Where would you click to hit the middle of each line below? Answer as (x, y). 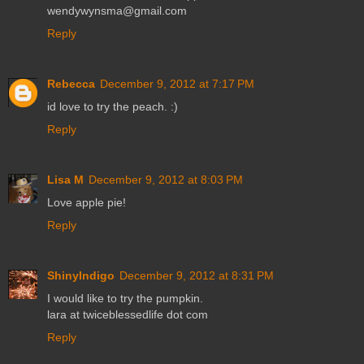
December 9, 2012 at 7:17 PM (177, 84)
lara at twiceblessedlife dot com (128, 315)
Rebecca (71, 84)
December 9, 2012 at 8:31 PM (197, 276)
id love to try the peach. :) (113, 107)
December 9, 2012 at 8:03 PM (166, 180)
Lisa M (65, 180)
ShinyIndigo (81, 276)
